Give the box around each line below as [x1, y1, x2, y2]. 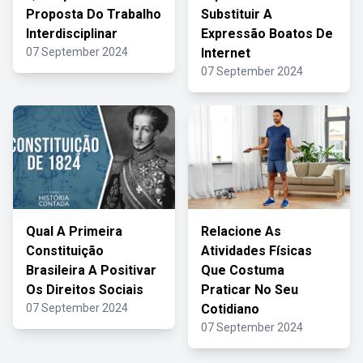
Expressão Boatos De [201, 26, 333, 41]
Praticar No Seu [201, 282, 298, 297]
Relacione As [201, 224, 281, 239]
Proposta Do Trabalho [26, 6, 161, 22]
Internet [201, 45, 250, 61]
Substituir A [201, 6, 272, 22]
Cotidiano [201, 301, 259, 317]
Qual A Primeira [26, 224, 122, 239]
